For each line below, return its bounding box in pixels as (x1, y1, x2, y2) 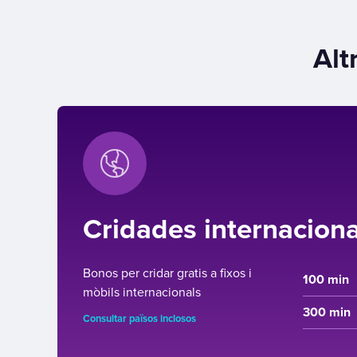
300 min (303, 304, 351, 320)
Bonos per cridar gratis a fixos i (83, 265, 252, 281)
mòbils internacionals (83, 284, 201, 300)
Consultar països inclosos (83, 312, 196, 325)
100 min (303, 271, 349, 288)
